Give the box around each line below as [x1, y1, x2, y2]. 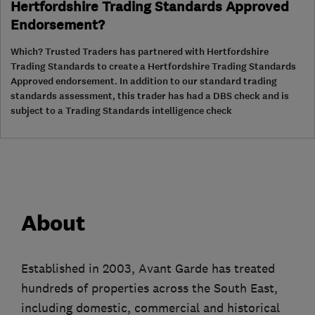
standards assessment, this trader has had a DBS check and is [11, 89, 289, 103]
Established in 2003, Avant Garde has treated [21, 260, 275, 276]
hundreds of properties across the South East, [21, 280, 278, 296]
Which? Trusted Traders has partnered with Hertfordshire [11, 44, 269, 58]
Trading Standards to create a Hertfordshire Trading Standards [11, 59, 296, 73]
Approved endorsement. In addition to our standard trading [11, 74, 277, 88]
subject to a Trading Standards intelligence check [11, 103, 232, 117]
